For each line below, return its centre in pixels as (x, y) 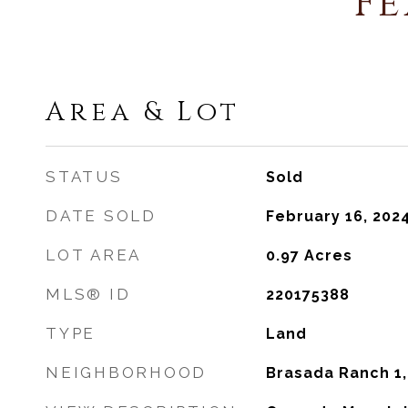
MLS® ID (88, 294)
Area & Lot (143, 112)
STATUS (84, 177)
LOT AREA (93, 255)
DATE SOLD (101, 216)
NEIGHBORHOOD (126, 372)
